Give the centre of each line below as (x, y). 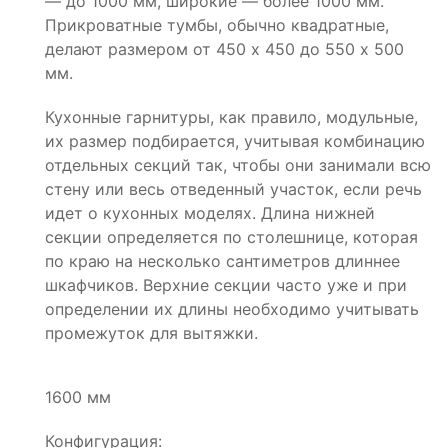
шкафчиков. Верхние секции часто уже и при (226, 284)
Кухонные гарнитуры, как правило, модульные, (231, 116)
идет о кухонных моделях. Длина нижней (210, 212)
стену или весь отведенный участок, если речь (233, 188)
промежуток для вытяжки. (151, 332)
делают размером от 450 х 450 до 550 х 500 (224, 48)
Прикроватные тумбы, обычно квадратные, (217, 24)
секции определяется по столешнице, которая (231, 236)
